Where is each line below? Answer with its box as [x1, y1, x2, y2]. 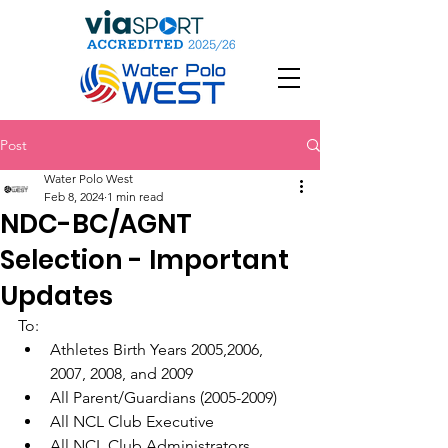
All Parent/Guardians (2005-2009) [50, 388, 277, 407]
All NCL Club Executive [50, 412, 214, 431]
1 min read [107, 189, 163, 204]
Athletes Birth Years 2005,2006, [50, 340, 267, 359]
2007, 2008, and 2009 [50, 364, 193, 383]
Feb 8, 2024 [44, 189, 104, 204]
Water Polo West [44, 171, 133, 186]
